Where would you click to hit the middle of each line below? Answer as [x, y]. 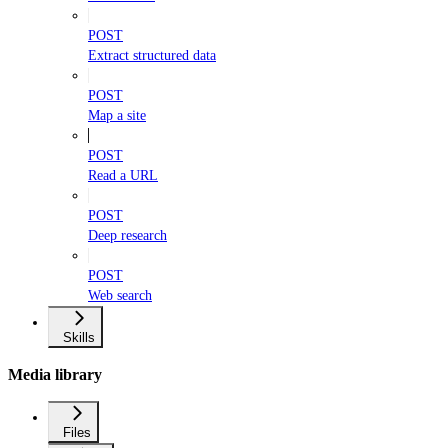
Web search [120, 296]
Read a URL [123, 176]
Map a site [117, 116]
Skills [79, 338]
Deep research [127, 236]
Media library [55, 374]
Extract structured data [152, 56]
